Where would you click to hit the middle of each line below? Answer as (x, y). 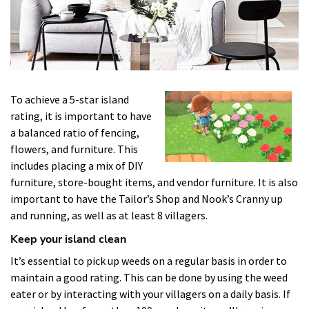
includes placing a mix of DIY (77, 166)
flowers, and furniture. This (74, 149)
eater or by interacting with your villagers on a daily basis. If (150, 294)
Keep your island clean (68, 239)
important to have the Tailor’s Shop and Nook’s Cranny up (147, 199)
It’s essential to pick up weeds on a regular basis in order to (149, 261)
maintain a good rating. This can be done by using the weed (149, 277)
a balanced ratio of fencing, (75, 132)
